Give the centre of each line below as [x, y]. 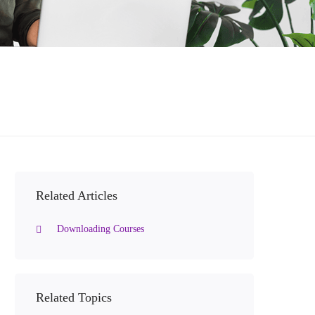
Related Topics [74, 297]
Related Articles [77, 195]
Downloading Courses [101, 229]
